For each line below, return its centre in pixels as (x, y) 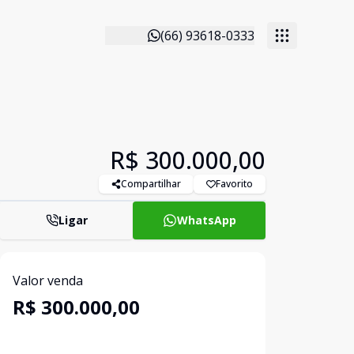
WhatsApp (206, 220)
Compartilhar (151, 184)
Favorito (234, 184)
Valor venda (48, 281)
